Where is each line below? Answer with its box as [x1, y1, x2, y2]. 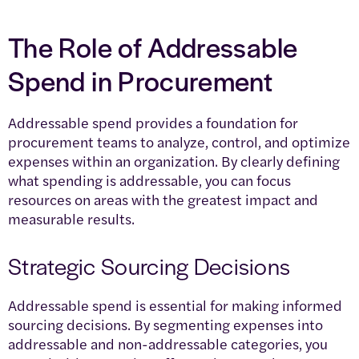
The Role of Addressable [8, 26, 298, 66]
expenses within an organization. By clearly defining [8, 150, 340, 171]
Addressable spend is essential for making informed [8, 294, 342, 315]
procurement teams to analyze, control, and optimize [8, 131, 350, 151]
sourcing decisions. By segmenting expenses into [8, 313, 323, 334]
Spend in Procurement [8, 60, 273, 99]
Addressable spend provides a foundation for [8, 111, 298, 132]
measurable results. [8, 208, 135, 228]
